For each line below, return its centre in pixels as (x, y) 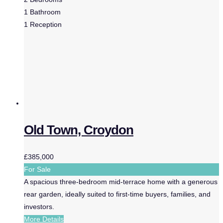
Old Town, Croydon (79, 130)
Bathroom (45, 12)
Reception (46, 25)
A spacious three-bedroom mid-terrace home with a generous (121, 182)
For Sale (37, 169)
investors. (39, 207)
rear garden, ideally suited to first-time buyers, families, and (117, 194)
